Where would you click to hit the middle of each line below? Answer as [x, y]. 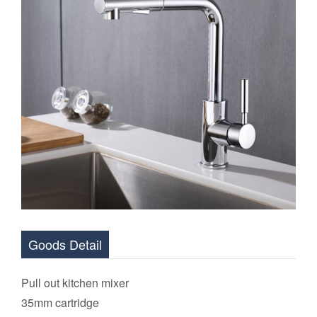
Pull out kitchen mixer [75, 283]
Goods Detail [65, 244]
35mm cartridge [60, 303]
